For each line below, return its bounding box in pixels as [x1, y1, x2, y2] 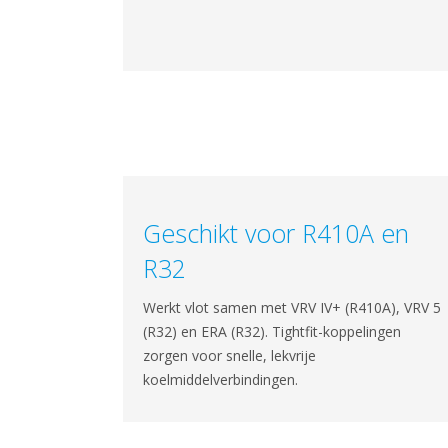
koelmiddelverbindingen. [142, 370, 298, 389]
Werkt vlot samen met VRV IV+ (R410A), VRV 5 [142, 298, 441, 317]
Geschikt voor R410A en [142, 216, 409, 250]
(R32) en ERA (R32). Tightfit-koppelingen [142, 322, 401, 341]
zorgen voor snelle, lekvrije [142, 346, 316, 365]
